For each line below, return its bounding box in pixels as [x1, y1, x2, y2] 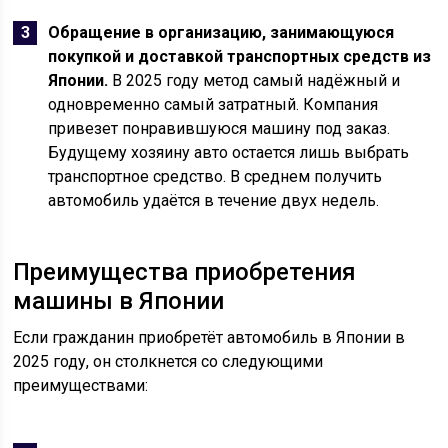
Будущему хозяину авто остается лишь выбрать [48, 143, 410, 162]
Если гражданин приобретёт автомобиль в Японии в [13, 328, 406, 347]
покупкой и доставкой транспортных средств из [48, 47, 432, 66]
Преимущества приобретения [13, 258, 357, 286]
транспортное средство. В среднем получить [48, 167, 383, 186]
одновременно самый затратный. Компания [48, 95, 379, 114]
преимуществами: [13, 376, 149, 395]
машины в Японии [13, 287, 225, 315]
